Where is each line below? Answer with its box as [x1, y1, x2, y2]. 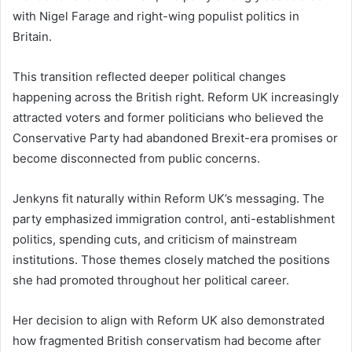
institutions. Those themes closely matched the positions [13, 251, 330, 267]
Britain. [13, 28, 52, 44]
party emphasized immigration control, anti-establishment [13, 211, 335, 226]
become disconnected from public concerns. [13, 150, 260, 166]
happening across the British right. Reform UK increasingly [13, 89, 339, 104]
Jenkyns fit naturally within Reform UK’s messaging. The [13, 190, 324, 206]
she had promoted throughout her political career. [13, 272, 289, 288]
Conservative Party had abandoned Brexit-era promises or [13, 130, 338, 145]
